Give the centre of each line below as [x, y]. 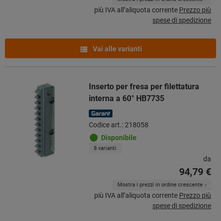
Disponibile [119, 137]
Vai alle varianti [117, 49]
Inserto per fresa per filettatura [144, 86]
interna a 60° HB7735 [127, 98]
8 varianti [105, 148]
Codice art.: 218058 [119, 125]
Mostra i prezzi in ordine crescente [160, 184]
